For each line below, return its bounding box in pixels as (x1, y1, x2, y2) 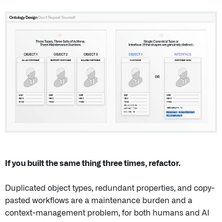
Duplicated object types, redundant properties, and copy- (5, 184, 215, 192)
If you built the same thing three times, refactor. (5, 159, 180, 167)
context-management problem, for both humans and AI (5, 209, 210, 217)
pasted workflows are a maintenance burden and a (5, 196, 192, 205)
